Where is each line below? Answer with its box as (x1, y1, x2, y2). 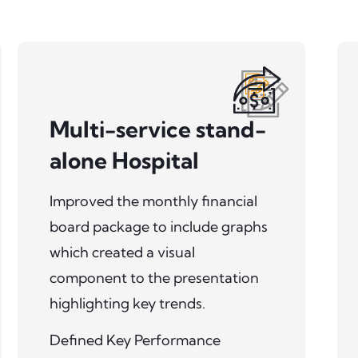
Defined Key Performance (49, 330, 221, 349)
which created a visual (49, 242, 195, 261)
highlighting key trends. (49, 293, 205, 312)
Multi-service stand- (49, 114, 266, 143)
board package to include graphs (49, 217, 268, 236)
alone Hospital (49, 145, 199, 174)
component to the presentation (49, 268, 259, 287)
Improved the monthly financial (49, 191, 257, 210)
